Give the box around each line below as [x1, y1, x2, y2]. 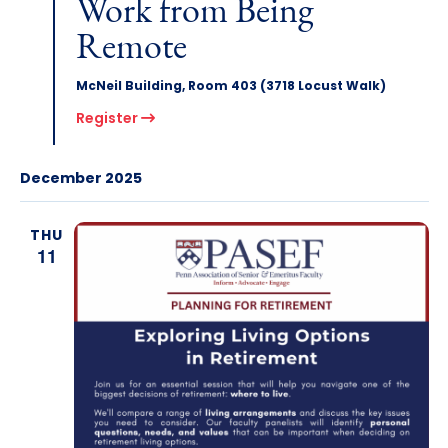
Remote [75, 30, 187, 67]
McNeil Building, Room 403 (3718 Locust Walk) [75, 80, 386, 93]
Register [75, 111, 141, 127]
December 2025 [19, 171, 142, 187]
